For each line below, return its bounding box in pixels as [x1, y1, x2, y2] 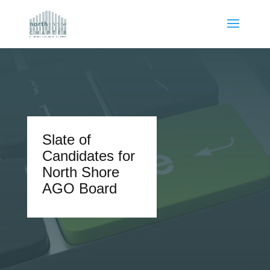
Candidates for [42, 148, 135, 164]
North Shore [42, 164, 119, 180]
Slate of [42, 131, 91, 148]
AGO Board [42, 180, 117, 196]
